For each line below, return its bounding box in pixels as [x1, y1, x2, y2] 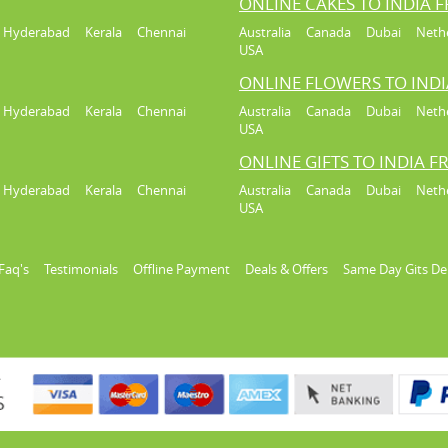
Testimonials [44, 260, 118, 279]
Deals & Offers [245, 260, 328, 279]
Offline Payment [133, 260, 230, 279]
